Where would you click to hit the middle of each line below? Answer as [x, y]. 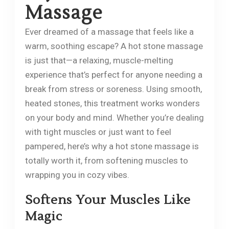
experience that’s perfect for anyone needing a [113, 74]
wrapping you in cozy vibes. [77, 175]
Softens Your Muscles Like [108, 200]
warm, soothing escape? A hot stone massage [114, 46]
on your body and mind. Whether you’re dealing [114, 117]
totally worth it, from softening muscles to [106, 160]
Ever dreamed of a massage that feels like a [109, 31]
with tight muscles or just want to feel [98, 132]
